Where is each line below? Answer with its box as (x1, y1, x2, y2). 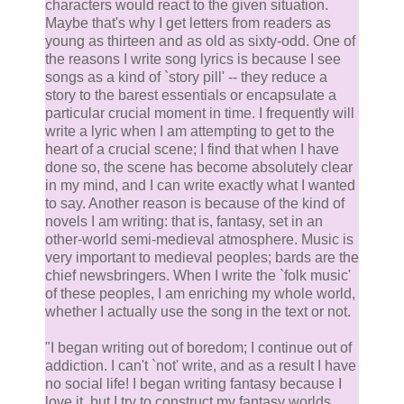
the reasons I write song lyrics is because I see (45, 51, 341, 68)
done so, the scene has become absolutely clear (45, 160, 353, 176)
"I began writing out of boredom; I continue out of (45, 340, 352, 356)
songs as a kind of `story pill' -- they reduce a (45, 69, 327, 86)
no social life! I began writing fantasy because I (45, 376, 342, 392)
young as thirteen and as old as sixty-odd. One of (45, 33, 355, 50)
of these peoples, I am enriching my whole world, (45, 286, 355, 302)
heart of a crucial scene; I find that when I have (45, 142, 339, 158)
